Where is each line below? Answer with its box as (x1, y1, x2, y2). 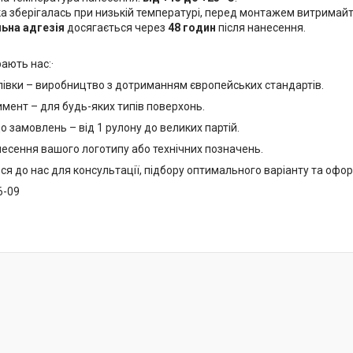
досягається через (65, 21, 168, 35)
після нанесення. (216, 21, 306, 35)
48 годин (168, 21, 216, 35)
